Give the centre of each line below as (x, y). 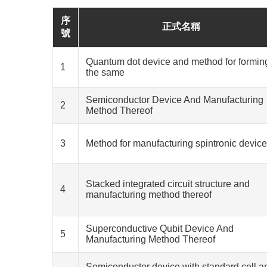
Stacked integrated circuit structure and (168, 184)
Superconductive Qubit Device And (160, 229)
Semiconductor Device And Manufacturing (175, 100)
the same (105, 72)
